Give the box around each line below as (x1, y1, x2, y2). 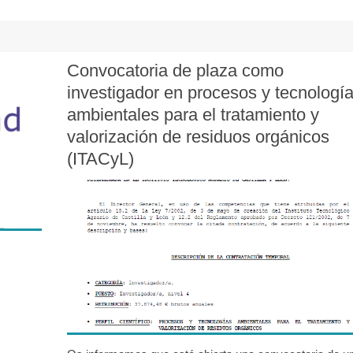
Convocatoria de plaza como (67, 60, 284, 80)
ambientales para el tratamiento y (67, 104, 320, 124)
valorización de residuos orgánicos (67, 126, 330, 147)
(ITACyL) (67, 148, 135, 169)
